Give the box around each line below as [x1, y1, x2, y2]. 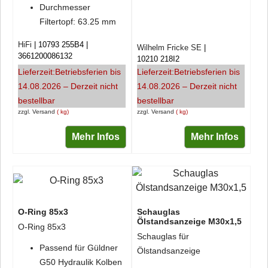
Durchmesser [39, 2, 90, 12]
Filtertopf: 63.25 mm [39, 16, 116, 26]
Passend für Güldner [39, 242, 118, 252]
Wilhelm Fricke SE [136, 43, 202, 52]
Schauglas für [136, 232, 189, 241]
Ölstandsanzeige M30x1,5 [136, 217, 242, 226]
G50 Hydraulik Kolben [39, 257, 122, 267]
